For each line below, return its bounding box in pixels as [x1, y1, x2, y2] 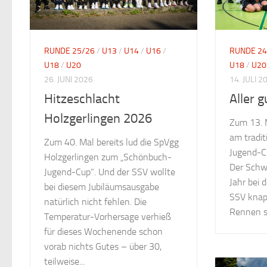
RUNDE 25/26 [44, 45, 95, 56]
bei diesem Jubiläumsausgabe [44, 181, 159, 193]
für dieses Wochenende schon [44, 225, 163, 237]
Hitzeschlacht [44, 91, 120, 107]
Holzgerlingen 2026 [44, 110, 152, 126]
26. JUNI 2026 [44, 74, 93, 85]
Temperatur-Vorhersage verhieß [44, 210, 171, 222]
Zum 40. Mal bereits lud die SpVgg [44, 136, 179, 148]
